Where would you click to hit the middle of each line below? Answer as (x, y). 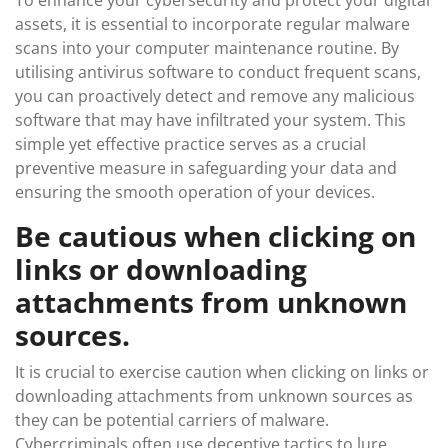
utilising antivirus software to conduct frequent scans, (218, 71)
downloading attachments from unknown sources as (214, 395)
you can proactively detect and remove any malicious (215, 95)
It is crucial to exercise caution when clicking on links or (222, 371)
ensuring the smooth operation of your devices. (195, 191)
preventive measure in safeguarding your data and (206, 167)
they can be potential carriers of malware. (172, 419)
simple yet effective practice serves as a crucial (190, 143)
